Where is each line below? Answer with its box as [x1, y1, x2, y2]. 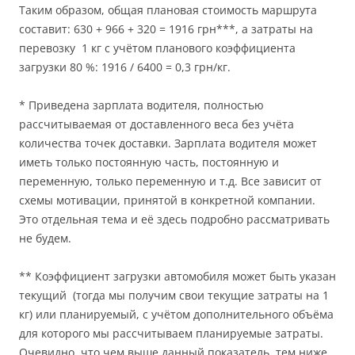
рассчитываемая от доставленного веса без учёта [19, 116, 294, 132]
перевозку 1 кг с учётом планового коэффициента [19, 40, 296, 56]
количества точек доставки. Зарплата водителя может [19, 136, 317, 151]
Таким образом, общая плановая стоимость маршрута [19, 2, 317, 18]
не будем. [19, 231, 71, 246]
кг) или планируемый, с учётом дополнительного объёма [19, 307, 334, 323]
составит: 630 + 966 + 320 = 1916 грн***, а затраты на [19, 21, 313, 37]
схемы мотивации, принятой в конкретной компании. [19, 193, 315, 208]
